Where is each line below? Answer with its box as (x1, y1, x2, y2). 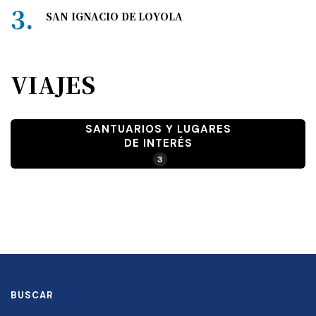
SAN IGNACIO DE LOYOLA (46, 9, 183, 24)
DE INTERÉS (123, 135, 193, 150)
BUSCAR (11, 289, 53, 302)
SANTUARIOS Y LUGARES (85, 121, 231, 136)
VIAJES (11, 68, 95, 101)
